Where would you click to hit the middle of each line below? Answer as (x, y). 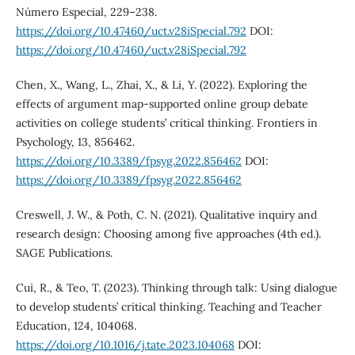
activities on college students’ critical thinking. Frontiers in (166, 122)
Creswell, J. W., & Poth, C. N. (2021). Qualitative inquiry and (166, 214)
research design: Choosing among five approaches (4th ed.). (168, 233)
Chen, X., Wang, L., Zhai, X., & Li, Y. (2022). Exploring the (161, 84)
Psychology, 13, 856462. (75, 141)
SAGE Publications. (64, 252)
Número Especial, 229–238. (86, 11)
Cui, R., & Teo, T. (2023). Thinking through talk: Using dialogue (176, 287)
